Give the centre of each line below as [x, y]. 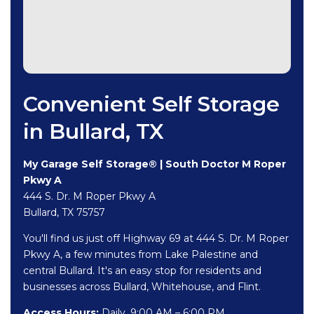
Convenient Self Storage [151, 104]
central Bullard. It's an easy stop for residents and [142, 271]
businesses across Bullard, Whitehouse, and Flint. [142, 287]
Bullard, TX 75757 [64, 213]
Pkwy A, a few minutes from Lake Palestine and [141, 255]
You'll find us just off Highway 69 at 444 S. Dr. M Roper [156, 239]
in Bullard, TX [94, 132]
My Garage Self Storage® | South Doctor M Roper [155, 164]
